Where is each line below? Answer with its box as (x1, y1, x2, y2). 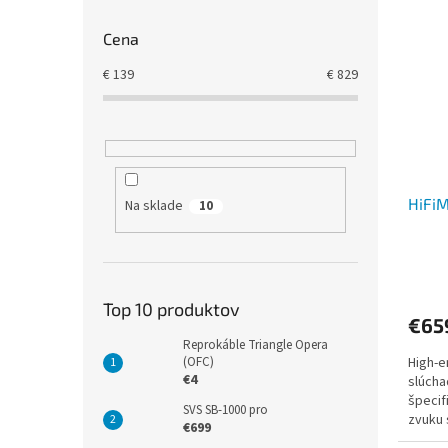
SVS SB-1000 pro (183, 400, 268, 419)
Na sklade (124, 196, 183, 217)
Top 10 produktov (103, 297, 240, 320)
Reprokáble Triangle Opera (183, 335, 328, 354)
